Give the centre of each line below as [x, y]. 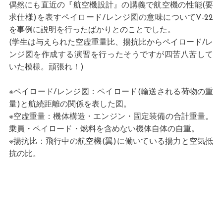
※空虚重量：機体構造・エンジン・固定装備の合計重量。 [111, 117]
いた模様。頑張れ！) [46, 68]
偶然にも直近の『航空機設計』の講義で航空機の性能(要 [111, 6]
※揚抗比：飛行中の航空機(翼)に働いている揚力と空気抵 [111, 142]
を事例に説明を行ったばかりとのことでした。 [92, 30]
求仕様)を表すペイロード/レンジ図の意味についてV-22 [111, 18]
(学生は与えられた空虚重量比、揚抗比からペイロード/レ [111, 43]
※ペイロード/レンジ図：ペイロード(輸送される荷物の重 [111, 92]
